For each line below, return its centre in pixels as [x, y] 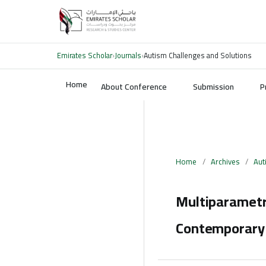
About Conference [134, 87]
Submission [213, 87]
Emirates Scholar [85, 56]
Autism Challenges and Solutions [198, 56]
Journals [128, 56]
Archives [225, 161]
